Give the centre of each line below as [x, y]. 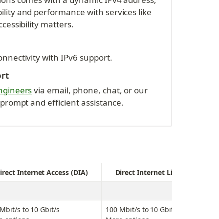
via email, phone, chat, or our [90, 90]
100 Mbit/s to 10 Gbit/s [143, 210]
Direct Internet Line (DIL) [157, 173]
